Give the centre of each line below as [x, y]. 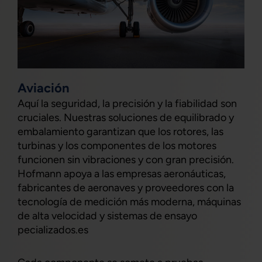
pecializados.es [53, 230]
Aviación [44, 88]
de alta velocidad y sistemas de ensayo [107, 216]
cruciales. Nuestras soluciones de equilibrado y [126, 118]
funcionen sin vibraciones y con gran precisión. [126, 160]
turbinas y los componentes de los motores [117, 146]
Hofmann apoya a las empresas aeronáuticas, [122, 174]
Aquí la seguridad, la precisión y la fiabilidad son [127, 104]
